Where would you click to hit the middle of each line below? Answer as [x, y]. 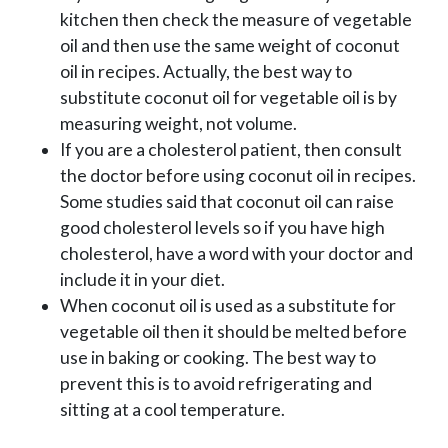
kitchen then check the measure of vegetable [236, 19]
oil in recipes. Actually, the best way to [206, 71]
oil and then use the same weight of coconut [230, 45]
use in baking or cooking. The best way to [218, 357]
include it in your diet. [142, 279]
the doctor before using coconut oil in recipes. [238, 175]
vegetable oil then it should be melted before [233, 331]
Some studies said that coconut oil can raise [227, 201]
